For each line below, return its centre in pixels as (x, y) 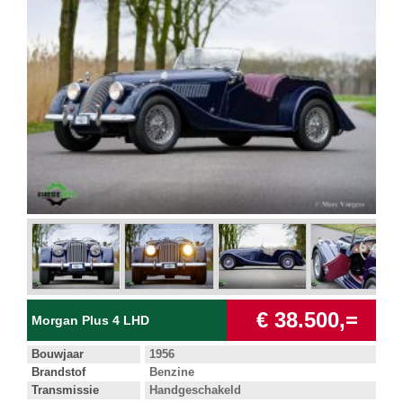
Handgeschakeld (195, 390)
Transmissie (65, 390)
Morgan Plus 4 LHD (90, 320)
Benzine (172, 372)
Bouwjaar (58, 354)
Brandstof (58, 372)
